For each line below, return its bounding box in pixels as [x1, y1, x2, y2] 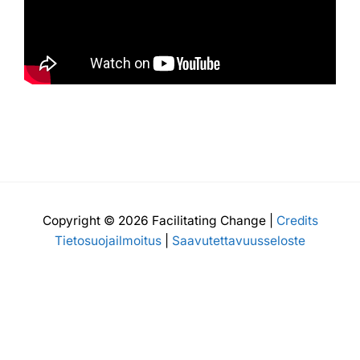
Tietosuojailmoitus [55, 233, 162, 249]
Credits [276, 213, 318, 229]
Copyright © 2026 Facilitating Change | [42, 213, 276, 229]
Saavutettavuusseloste [172, 233, 305, 249]
